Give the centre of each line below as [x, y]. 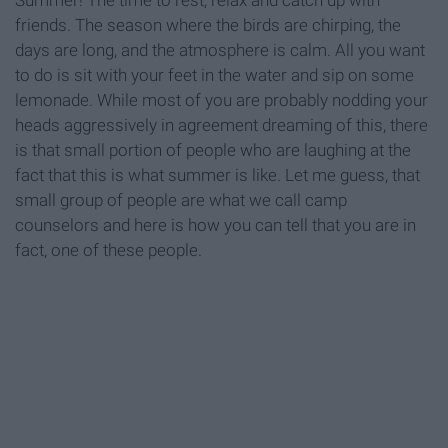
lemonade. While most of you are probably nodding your [221, 100]
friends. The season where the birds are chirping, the [208, 25]
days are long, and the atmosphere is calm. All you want [220, 50]
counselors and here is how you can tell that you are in [215, 225]
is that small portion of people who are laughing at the [213, 150]
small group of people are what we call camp [181, 200]
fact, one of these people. [108, 250]
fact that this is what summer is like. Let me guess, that [217, 175]
